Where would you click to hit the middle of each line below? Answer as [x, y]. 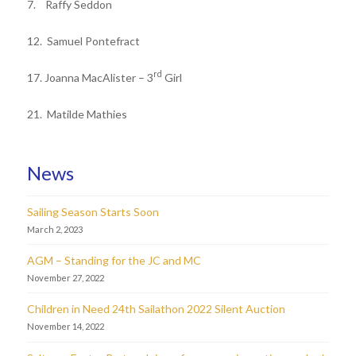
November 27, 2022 [65, 278]
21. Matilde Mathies [77, 114]
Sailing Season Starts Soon [93, 212]
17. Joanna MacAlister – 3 [90, 77]
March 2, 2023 [54, 230]
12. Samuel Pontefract [83, 41]
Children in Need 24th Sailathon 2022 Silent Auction [156, 309]
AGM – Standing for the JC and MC [114, 261]
